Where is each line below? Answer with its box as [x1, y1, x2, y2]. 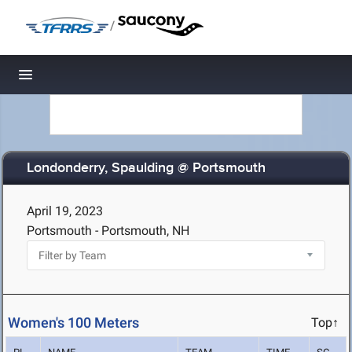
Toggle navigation [26, 71, 132, 87]
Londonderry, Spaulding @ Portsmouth [27, 159, 266, 178]
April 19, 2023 [27, 203, 103, 218]
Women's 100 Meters [8, 314, 139, 332]
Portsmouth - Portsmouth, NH [27, 223, 189, 238]
